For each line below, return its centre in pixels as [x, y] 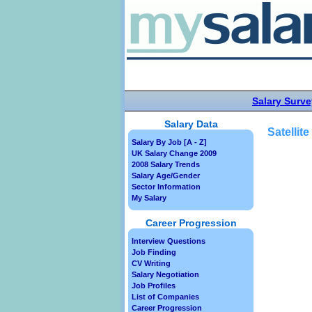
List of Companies [165, 297]
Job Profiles [154, 286]
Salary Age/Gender [166, 175]
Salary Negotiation [165, 274]
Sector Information [166, 187]
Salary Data [191, 124]
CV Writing [151, 263]
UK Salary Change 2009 [174, 153]
